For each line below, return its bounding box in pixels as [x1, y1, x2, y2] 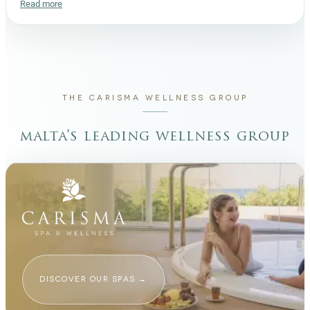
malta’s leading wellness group [20, 130, 290, 145]
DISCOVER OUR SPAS [39, 275, 136, 284]
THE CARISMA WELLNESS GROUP [62, 93, 248, 103]
